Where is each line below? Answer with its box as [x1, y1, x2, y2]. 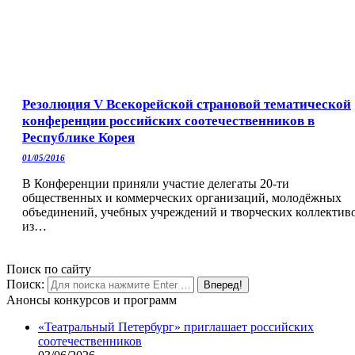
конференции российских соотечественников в [22, 113, 315, 128]
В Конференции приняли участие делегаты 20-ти [22, 176, 289, 190]
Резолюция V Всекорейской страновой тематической [22, 96, 351, 112]
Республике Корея [22, 129, 135, 145]
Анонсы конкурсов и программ [6, 292, 177, 307]
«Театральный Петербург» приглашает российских [38, 319, 314, 334]
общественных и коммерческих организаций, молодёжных [22, 190, 342, 204]
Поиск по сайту [6, 261, 91, 276]
